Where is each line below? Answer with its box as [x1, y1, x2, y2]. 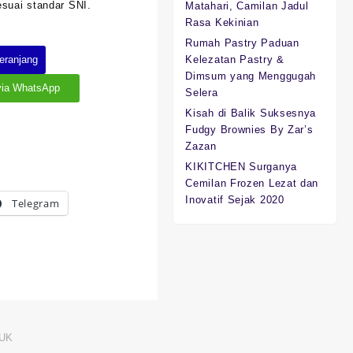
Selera [185, 87, 218, 99]
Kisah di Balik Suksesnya [185, 107, 317, 120]
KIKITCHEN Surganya [185, 161, 297, 173]
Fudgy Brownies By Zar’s [185, 124, 314, 136]
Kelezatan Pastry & [185, 54, 284, 66]
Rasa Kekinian [185, 17, 259, 29]
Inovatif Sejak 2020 [185, 194, 284, 206]
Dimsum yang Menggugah [185, 70, 317, 83]
